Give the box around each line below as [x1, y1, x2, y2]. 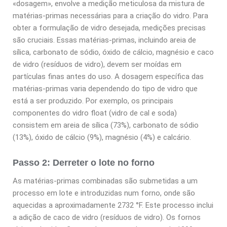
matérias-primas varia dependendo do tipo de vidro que [13, 84, 198, 94]
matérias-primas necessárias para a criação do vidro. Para [13, 11, 208, 21]
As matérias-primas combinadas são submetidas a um [13, 176, 198, 186]
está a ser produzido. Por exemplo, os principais [13, 96, 173, 106]
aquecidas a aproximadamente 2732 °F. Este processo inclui [13, 201, 213, 210]
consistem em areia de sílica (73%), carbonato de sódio [13, 121, 199, 130]
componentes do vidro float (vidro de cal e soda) [13, 108, 177, 118]
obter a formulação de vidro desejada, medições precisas [13, 23, 206, 33]
